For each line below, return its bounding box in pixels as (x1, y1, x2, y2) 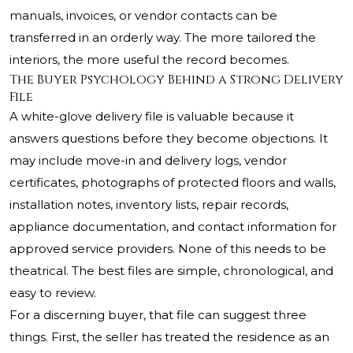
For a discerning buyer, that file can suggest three (9, 307, 307, 323)
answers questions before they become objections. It (9, 131, 328, 147)
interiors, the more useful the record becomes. (9, 52, 289, 68)
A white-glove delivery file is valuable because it (9, 109, 294, 124)
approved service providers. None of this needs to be (9, 241, 326, 257)
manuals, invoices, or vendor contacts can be (9, 8, 277, 24)
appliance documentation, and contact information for (9, 219, 336, 235)
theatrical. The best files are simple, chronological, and (9, 263, 333, 279)
